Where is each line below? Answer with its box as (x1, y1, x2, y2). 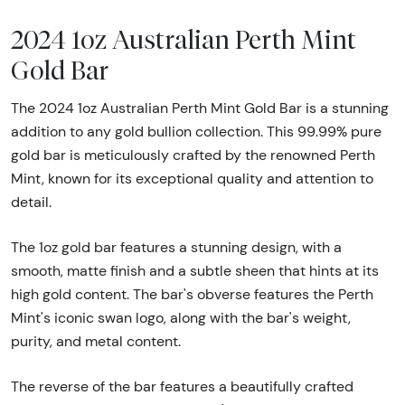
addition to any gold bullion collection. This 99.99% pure (11, 122, 381, 140)
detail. (11, 193, 52, 211)
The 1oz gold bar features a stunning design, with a (11, 238, 342, 256)
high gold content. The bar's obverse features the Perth (11, 285, 373, 303)
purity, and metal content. (11, 332, 181, 350)
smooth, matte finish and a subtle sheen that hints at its (11, 261, 379, 279)
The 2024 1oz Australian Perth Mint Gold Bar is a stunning (11, 99, 389, 117)
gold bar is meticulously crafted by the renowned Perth (11, 146, 375, 164)
